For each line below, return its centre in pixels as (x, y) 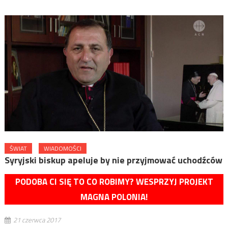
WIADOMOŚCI (62, 148)
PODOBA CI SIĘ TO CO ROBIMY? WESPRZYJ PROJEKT (114, 181)
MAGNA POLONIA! (114, 197)
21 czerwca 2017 (37, 220)
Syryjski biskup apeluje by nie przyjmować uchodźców (113, 160)
